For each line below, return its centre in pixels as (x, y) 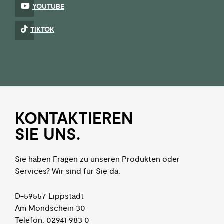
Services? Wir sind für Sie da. (68, 172)
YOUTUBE (48, 7)
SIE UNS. (48, 135)
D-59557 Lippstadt (49, 196)
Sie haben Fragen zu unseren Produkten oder (97, 160)
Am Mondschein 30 (50, 208)
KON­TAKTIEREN (74, 119)
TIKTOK (42, 30)
